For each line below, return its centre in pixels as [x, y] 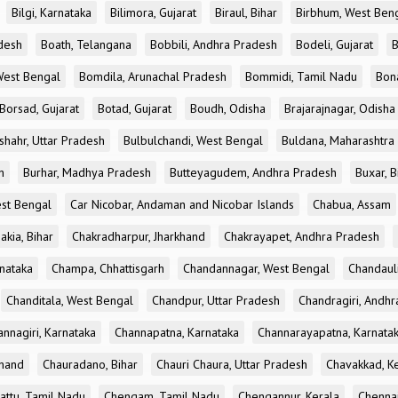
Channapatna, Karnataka [177, 332]
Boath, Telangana [86, 44]
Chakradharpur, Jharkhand [139, 236]
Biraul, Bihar [246, 12]
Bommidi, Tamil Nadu [301, 76]
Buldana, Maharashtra [338, 140]
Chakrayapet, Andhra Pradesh [302, 236]
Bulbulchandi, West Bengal [193, 140]
